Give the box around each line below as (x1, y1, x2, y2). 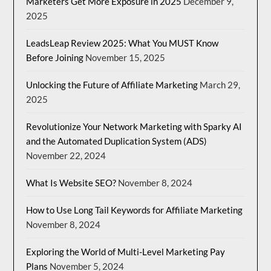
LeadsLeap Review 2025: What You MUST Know (26, 37, 219, 48)
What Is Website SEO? (26, 177, 117, 188)
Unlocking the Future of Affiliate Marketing (26, 79, 198, 90)
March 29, (200, 79, 241, 90)
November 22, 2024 (26, 149, 106, 161)
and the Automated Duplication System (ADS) (26, 135, 207, 146)
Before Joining (26, 51, 84, 63)
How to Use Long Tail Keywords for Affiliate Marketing (26, 204, 243, 215)
